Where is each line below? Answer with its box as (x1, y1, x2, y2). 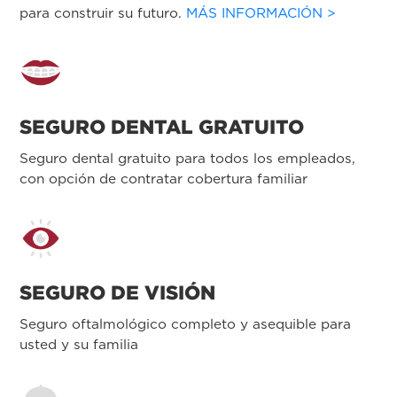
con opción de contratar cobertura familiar (19, 169, 307, 187)
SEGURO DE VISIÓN (19, 280, 215, 304)
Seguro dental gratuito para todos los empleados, (19, 149, 355, 167)
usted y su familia (19, 335, 138, 353)
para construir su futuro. (19, 4, 186, 21)
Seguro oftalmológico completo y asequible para (19, 315, 351, 332)
